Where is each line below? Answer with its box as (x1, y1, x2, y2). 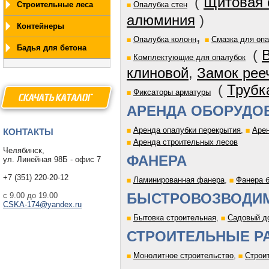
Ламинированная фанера (133, 175, 225, 184)
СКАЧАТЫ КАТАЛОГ (17, 91, 94, 103)
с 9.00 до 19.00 (3, 191, 58, 200)
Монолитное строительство (133, 251, 234, 260)
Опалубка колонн (133, 35, 196, 44)
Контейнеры (17, 22, 64, 31)
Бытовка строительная (133, 213, 216, 222)
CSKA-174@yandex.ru (3, 200, 82, 209)
